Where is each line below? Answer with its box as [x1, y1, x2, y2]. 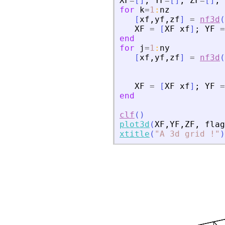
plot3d [120, 120, 150, 130]
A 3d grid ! [160, 129, 215, 139]
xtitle [120, 129, 150, 139]
